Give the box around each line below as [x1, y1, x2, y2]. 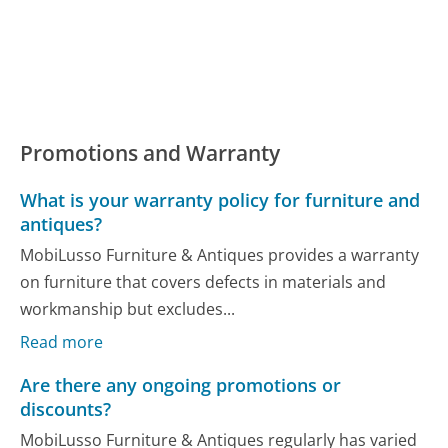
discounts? [20, 396, 112, 421]
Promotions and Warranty [20, 138, 281, 167]
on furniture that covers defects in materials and [20, 271, 387, 294]
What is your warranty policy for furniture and [20, 187, 421, 212]
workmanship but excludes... [20, 298, 236, 321]
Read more [20, 330, 104, 353]
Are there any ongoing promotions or [20, 372, 342, 397]
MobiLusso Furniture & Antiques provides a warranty [20, 244, 420, 267]
